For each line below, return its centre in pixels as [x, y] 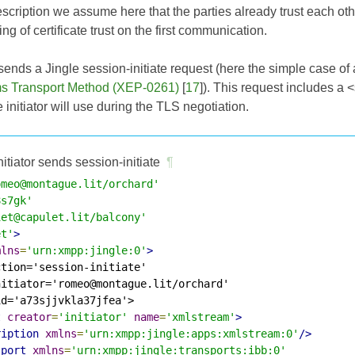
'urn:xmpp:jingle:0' [86, 250]
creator [29, 317]
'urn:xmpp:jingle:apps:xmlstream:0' [191, 333]
